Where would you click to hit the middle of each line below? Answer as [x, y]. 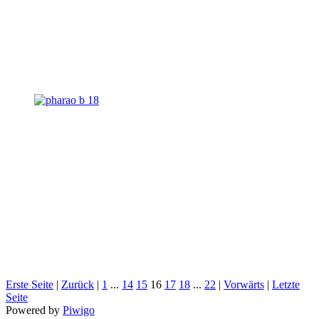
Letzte [286, 285]
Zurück [78, 285]
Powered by [34, 310]
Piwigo [79, 310]
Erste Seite [30, 285]
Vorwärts [244, 285]
